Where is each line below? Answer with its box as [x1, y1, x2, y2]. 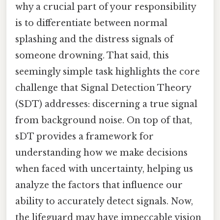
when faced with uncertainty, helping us [15, 164, 193, 175]
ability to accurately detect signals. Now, [15, 196, 193, 207]
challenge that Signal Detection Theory [15, 82, 191, 94]
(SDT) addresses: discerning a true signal [15, 99, 197, 110]
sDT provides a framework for [15, 131, 154, 142]
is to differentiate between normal [15, 18, 167, 29]
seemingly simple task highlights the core [15, 66, 200, 78]
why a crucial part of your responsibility [15, 1, 196, 13]
